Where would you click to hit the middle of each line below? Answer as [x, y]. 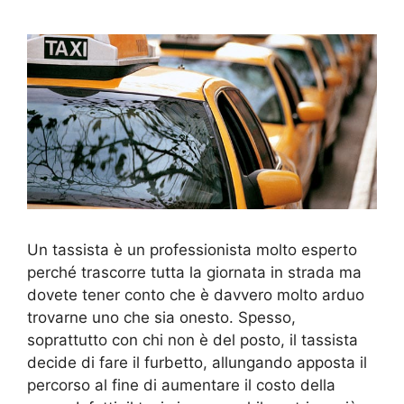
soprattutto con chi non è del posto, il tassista [193, 340]
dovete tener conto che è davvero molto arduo [196, 294]
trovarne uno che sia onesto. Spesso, [161, 317]
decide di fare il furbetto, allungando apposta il [197, 362]
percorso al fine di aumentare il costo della [181, 385]
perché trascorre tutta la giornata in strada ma [194, 272]
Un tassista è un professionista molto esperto [192, 249]
